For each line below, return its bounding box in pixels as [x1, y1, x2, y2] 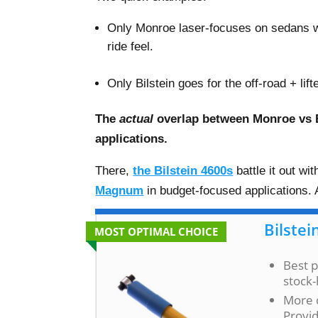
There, [95, 163, 133, 177]
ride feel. [107, 39, 154, 53]
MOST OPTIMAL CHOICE [94, 224, 219, 239]
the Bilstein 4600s [133, 163, 234, 177]
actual [119, 111, 158, 126]
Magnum [95, 183, 144, 197]
